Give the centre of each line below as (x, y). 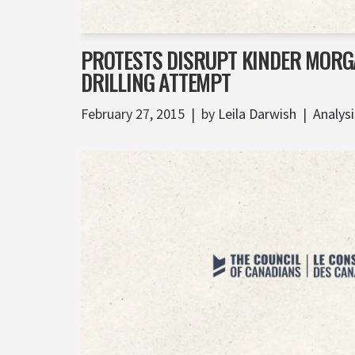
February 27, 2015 (133, 114)
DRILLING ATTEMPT (156, 82)
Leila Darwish (257, 114)
